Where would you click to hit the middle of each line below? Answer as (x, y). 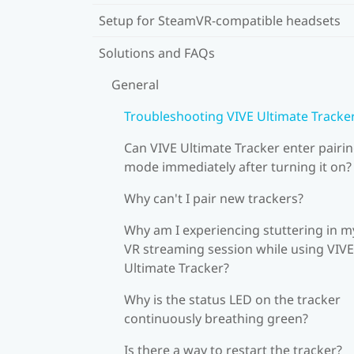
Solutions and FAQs (157, 53)
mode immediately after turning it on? (238, 166)
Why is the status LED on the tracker (232, 299)
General (135, 84)
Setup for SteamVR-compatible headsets (220, 20)
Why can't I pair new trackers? (214, 198)
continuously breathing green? (216, 318)
